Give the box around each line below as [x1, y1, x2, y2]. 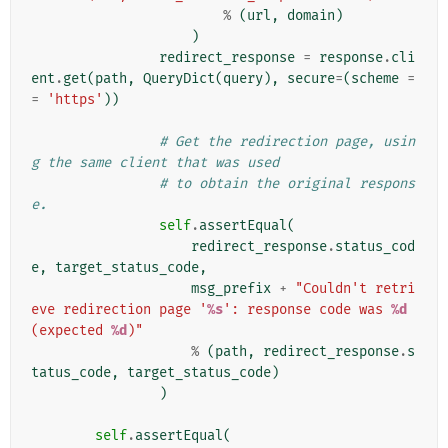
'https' [47, 91, 103, 109]
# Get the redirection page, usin [159, 133, 415, 151]
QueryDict [143, 70, 215, 88]
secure [287, 70, 335, 88]
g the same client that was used [31, 154, 279, 172]
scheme [351, 70, 399, 88]
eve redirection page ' [31, 301, 207, 319]
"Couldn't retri [295, 280, 415, 298]
